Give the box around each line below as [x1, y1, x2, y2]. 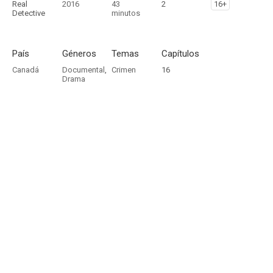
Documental [62, 65, 105, 74]
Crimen [112, 65, 136, 74]
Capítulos [161, 48, 199, 59]
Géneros [62, 48, 96, 59]
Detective [12, 9, 45, 18]
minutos [112, 9, 141, 18]
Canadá [12, 65, 39, 74]
